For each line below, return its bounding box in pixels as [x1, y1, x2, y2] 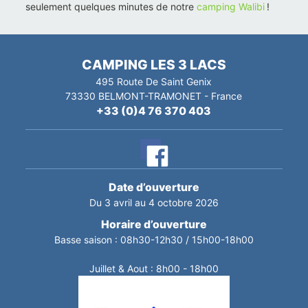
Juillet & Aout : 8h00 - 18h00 [89, 263, 219, 275]
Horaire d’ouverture [100, 218, 207, 232]
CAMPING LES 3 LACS [81, 56, 226, 74]
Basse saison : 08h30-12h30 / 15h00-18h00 [54, 234, 254, 246]
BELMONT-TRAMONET [98, 90, 202, 102]
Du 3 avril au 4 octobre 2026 [89, 197, 219, 209]
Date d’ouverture [108, 181, 199, 195]
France [211, 90, 243, 102]
